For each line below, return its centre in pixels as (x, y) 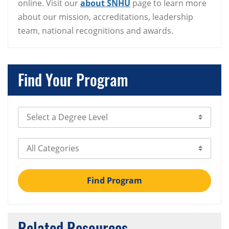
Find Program (114, 181)
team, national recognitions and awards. (96, 30)
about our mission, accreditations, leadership (106, 17)
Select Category (48, 144)
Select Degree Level (55, 113)
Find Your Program (73, 79)
